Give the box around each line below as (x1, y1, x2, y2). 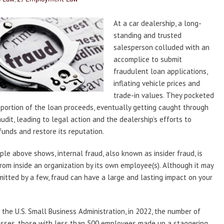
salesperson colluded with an (113, 42, 209, 52)
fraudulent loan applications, (113, 66, 207, 76)
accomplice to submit (113, 54, 182, 64)
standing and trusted (113, 30, 181, 40)
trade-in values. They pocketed (113, 90, 214, 100)
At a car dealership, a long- (113, 18, 201, 28)
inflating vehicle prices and (113, 78, 200, 88)
